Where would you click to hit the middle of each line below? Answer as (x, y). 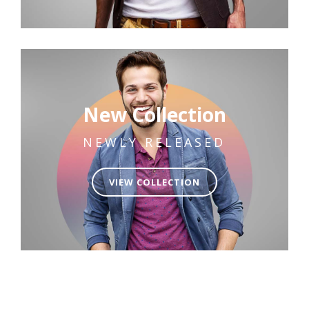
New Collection (154, 114)
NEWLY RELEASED (154, 142)
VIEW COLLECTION (154, 182)
